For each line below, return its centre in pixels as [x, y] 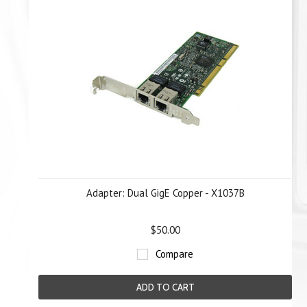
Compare [174, 254]
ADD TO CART [165, 287]
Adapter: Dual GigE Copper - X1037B [165, 193]
